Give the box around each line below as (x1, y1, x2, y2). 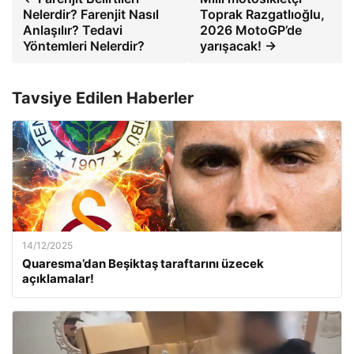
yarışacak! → (200, 38, 277, 55)
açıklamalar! (22, 271, 94, 287)
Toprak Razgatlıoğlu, (200, 6, 326, 23)
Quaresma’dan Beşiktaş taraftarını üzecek (22, 256, 264, 272)
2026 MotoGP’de (200, 22, 303, 39)
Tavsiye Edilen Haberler (12, 88, 194, 108)
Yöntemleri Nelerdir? (23, 38, 145, 55)
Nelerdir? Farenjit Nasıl (23, 6, 159, 23)
